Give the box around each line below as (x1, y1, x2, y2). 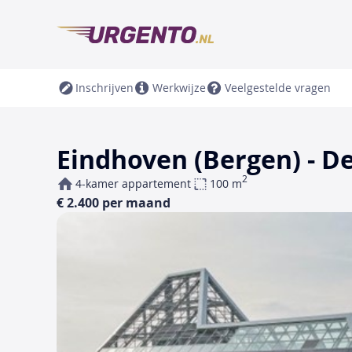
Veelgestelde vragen (225, 80, 331, 95)
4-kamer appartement (75, 176, 191, 191)
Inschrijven (75, 80, 134, 95)
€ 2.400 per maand (57, 194, 170, 211)
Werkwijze (152, 80, 206, 95)
